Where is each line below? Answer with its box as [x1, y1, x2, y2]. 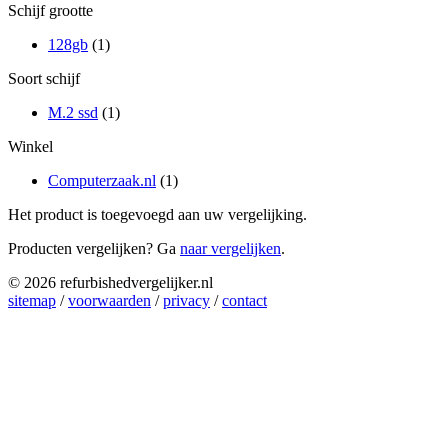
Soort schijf [8, 69, 80, 87]
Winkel [8, 137, 53, 155]
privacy [163, 291, 210, 309]
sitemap [8, 291, 56, 309]
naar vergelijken [180, 239, 281, 257]
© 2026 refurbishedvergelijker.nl [8, 273, 213, 291]
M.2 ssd [48, 103, 98, 121]
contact [222, 291, 267, 309]
